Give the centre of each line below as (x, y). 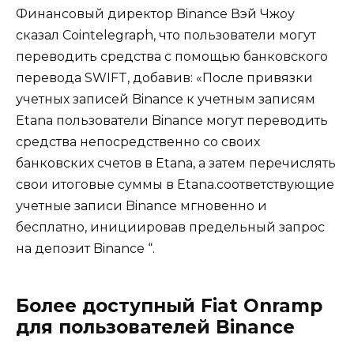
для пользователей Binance (155, 327)
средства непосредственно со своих (138, 141)
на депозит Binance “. (85, 248)
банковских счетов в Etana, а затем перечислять (176, 163)
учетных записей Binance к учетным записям (166, 99)
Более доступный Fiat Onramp (169, 305)
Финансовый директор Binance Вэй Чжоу (155, 13)
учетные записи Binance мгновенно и (141, 205)
